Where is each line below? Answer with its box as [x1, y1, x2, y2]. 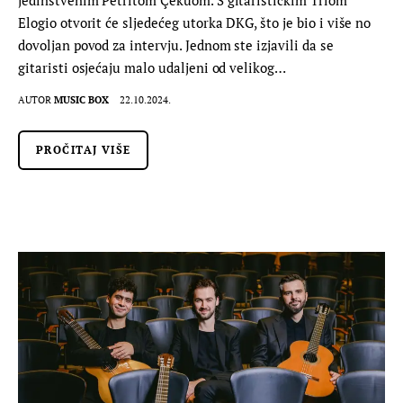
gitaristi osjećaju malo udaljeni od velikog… [18, 58, 287, 76]
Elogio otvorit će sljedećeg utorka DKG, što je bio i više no [18, 13, 372, 31]
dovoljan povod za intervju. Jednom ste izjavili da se [18, 35, 334, 54]
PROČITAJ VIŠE [36, 142, 131, 157]
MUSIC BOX [54, 93, 110, 106]
